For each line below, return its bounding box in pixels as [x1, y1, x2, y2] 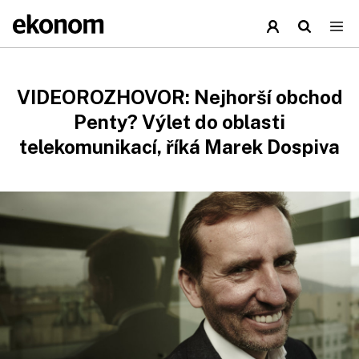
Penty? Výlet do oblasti [74, 111, 285, 133]
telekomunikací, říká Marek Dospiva [19, 135, 340, 158]
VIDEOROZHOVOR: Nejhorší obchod [16, 86, 343, 108]
